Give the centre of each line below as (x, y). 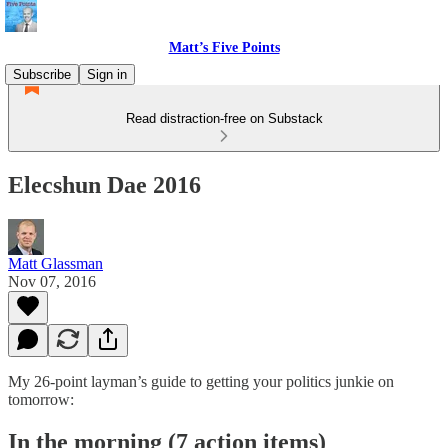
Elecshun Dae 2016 (104, 184)
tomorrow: (41, 399)
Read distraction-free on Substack (224, 118)
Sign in (107, 74)
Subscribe (42, 74)
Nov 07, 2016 (52, 281)
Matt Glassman (55, 263)
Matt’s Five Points (224, 47)
